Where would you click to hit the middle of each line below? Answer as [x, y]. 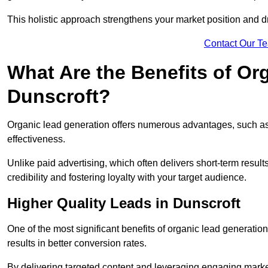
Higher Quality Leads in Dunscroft [124, 203]
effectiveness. [36, 139]
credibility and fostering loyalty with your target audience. [127, 178]
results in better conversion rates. [77, 243]
